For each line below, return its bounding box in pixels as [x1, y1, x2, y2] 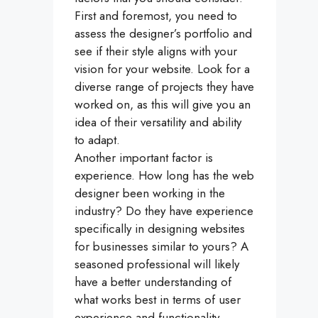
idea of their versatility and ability [75, 114, 241, 131]
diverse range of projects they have [75, 78, 254, 96]
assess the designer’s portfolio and [75, 25, 252, 43]
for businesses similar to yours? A [75, 238, 248, 256]
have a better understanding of [75, 273, 231, 291]
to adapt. [75, 131, 120, 149]
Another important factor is [75, 149, 213, 167]
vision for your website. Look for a [75, 60, 250, 78]
